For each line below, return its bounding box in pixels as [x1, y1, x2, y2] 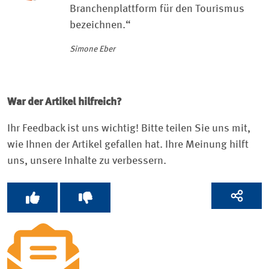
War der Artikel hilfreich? [7, 97, 122, 108]
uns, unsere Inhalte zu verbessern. [7, 155, 166, 166]
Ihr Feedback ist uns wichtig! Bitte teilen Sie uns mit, [7, 122, 250, 134]
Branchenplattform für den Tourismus [70, 3, 244, 14]
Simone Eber [70, 45, 115, 54]
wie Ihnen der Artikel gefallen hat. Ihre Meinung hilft [7, 139, 249, 150]
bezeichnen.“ [70, 19, 131, 31]
